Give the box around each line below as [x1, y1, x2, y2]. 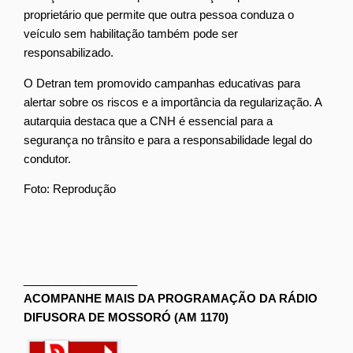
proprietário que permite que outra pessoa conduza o [24, 8, 294, 22]
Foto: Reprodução [24, 182, 116, 196]
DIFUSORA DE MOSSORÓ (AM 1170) [24, 310, 229, 325]
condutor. [24, 151, 71, 165]
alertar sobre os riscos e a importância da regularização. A [24, 95, 321, 109]
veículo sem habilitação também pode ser [24, 27, 238, 41]
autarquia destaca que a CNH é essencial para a [24, 113, 273, 128]
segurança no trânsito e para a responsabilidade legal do [24, 132, 312, 147]
